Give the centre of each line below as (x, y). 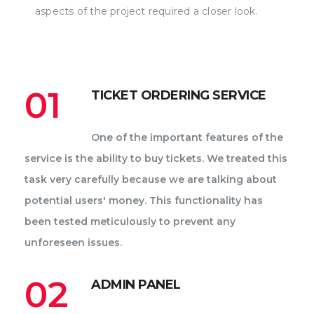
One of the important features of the (187, 137)
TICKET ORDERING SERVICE (179, 95)
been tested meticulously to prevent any (130, 221)
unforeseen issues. (73, 242)
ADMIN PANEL (136, 284)
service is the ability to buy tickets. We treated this (156, 158)
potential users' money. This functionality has (144, 200)
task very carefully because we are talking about (151, 179)
